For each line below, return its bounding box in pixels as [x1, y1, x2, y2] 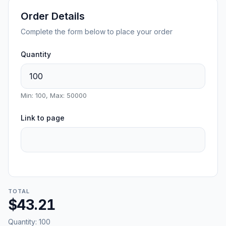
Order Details [21, 10, 85, 22]
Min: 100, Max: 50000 [21, 91, 87, 99]
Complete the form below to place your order [21, 27, 173, 36]
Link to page [21, 113, 65, 122]
